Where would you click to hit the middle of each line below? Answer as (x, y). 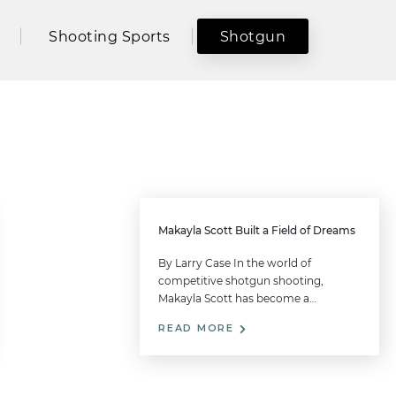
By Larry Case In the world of (235, 263)
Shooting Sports (110, 36)
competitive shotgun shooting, (241, 281)
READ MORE (198, 329)
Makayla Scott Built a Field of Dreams (257, 231)
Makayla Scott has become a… (238, 299)
